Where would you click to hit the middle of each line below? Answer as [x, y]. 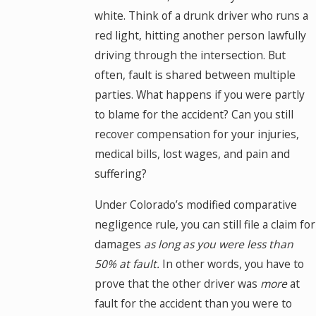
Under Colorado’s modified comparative [195, 205]
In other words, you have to [233, 264]
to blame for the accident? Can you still [194, 115]
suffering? [120, 174]
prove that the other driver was [177, 284]
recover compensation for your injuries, [196, 134]
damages [119, 244]
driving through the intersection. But [190, 55]
